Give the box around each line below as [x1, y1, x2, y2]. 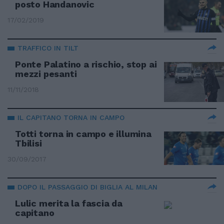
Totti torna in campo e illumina [15, 128, 151, 139]
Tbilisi [15, 138, 42, 148]
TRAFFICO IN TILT [17, 44, 78, 52]
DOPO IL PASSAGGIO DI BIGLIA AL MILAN [17, 183, 157, 191]
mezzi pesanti [15, 68, 77, 79]
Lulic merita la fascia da [15, 198, 123, 208]
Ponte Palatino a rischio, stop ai [15, 59, 157, 69]
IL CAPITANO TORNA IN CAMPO [17, 113, 124, 121]
